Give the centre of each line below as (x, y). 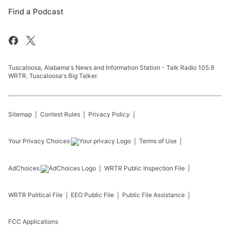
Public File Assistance (154, 195)
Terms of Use (158, 141)
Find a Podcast (36, 12)
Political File (45, 195)
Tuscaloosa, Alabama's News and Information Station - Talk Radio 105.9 (111, 68)
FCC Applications (33, 222)
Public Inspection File (154, 168)
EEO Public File (92, 195)
